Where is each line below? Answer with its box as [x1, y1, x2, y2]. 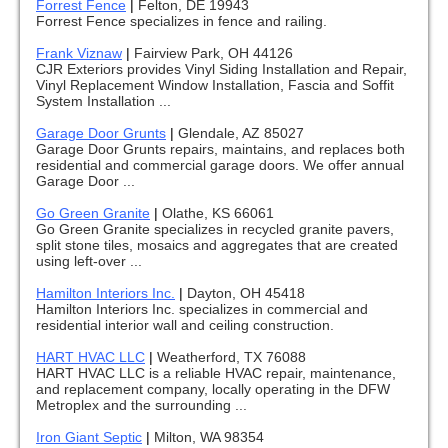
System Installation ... [36, 93, 171, 110]
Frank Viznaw [36, 45, 122, 62]
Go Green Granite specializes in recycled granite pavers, [36, 221, 394, 238]
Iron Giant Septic [36, 429, 142, 446]
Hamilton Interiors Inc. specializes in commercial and [36, 301, 368, 318]
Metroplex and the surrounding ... [36, 397, 247, 414]
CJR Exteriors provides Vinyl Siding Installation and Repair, [36, 61, 407, 78]
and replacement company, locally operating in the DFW [36, 381, 390, 398]
